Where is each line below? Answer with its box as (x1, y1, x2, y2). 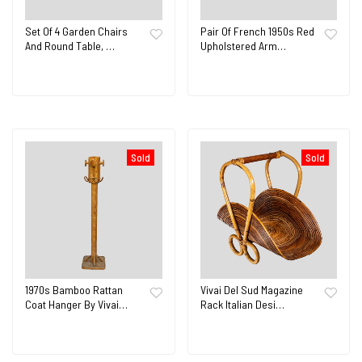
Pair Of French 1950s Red (200, 23, 314, 38)
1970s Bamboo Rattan (25, 282, 123, 297)
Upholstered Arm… (200, 38, 286, 53)
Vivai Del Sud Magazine (200, 282, 303, 297)
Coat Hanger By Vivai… (25, 297, 128, 311)
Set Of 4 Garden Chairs (25, 23, 128, 38)
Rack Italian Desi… (200, 297, 284, 311)
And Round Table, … (25, 38, 115, 53)
